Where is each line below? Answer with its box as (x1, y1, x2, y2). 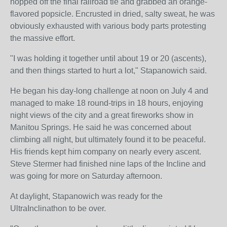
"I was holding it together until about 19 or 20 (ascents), (10, 54, 206, 63)
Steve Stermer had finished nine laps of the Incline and (10, 160, 206, 168)
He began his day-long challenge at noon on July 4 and (10, 87, 208, 95)
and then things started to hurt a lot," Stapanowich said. (10, 66, 207, 75)
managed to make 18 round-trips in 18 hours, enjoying (10, 99, 203, 107)
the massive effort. (10, 34, 75, 43)
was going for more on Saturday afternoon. (10, 172, 162, 180)
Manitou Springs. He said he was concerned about (10, 123, 191, 132)
